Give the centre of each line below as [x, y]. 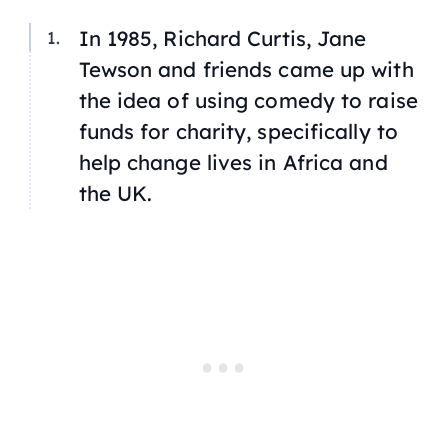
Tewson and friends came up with [246, 69]
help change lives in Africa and [233, 162]
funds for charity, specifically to [238, 131]
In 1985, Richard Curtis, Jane [222, 38]
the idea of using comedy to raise [248, 100]
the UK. [115, 193]
